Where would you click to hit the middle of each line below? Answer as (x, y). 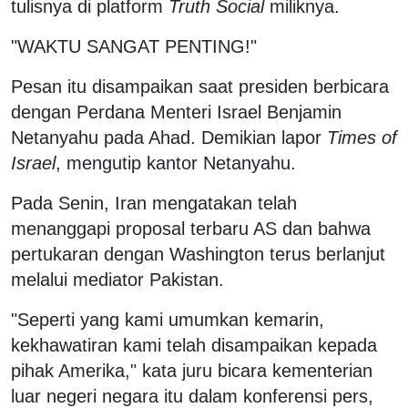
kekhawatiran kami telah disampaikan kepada (194, 346)
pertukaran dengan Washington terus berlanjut (198, 255)
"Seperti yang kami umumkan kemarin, (168, 320)
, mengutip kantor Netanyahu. (176, 163)
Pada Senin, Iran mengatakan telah (154, 204)
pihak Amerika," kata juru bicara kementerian (192, 371)
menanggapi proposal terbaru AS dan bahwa (191, 229)
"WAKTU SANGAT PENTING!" (134, 47)
